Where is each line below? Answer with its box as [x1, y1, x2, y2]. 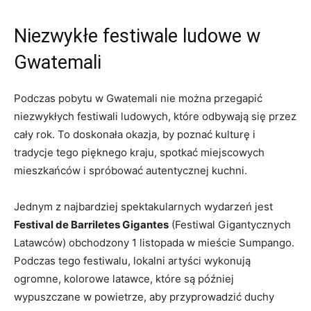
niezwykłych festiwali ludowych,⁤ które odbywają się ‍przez [14, 110, 296, 124]
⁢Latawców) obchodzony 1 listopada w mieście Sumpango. [14, 236, 294, 250]
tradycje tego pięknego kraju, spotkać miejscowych [14, 146, 264, 160]
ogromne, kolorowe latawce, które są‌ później [14, 272, 234, 286]
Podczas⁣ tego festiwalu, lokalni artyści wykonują [14, 254, 251, 268]
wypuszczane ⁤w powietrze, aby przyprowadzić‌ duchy [14, 290, 274, 304]
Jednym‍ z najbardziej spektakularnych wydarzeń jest [14, 200, 273, 214]
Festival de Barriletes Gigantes [14, 218, 169, 232]
